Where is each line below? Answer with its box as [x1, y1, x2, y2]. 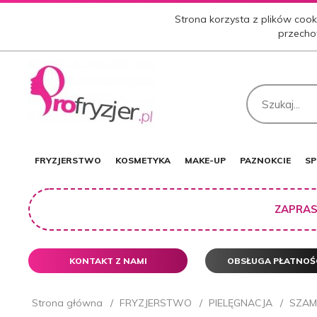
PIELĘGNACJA [209, 296, 272, 309]
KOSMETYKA [115, 154, 171, 166]
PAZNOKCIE [240, 154, 291, 166]
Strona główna [32, 296, 103, 309]
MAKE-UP [185, 154, 226, 166]
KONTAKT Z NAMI [69, 255, 147, 267]
